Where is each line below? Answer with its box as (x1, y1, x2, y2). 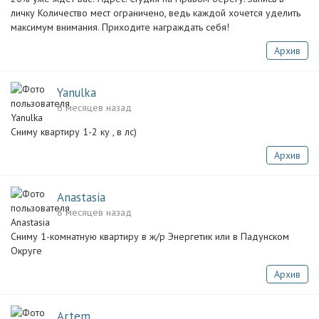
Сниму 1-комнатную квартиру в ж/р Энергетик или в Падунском (11, 230, 289, 243)
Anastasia (57, 189, 105, 205)
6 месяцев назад (57, 101, 132, 114)
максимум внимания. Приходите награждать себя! (11, 21, 229, 33)
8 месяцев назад (57, 206, 132, 219)
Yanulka (57, 85, 96, 100)
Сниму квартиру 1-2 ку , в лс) (11, 125, 137, 138)
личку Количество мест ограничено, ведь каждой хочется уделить (11, 6, 300, 19)
